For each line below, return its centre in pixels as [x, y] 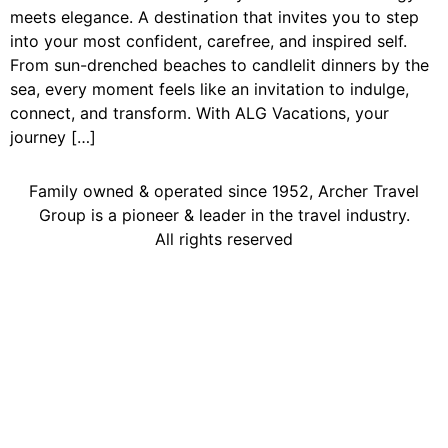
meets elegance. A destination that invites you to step [214, 16]
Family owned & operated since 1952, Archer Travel [224, 191]
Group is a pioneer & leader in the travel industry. [224, 215]
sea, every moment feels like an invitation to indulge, [209, 88]
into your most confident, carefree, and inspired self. [208, 40]
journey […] [53, 136]
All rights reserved [224, 239]
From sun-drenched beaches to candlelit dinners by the [219, 64]
